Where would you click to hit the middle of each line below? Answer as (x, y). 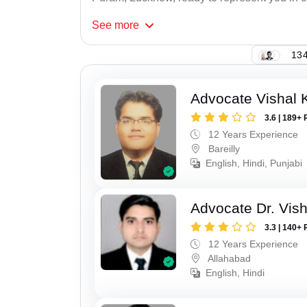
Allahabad (229, 258)
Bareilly (223, 149)
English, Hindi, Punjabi (254, 163)
